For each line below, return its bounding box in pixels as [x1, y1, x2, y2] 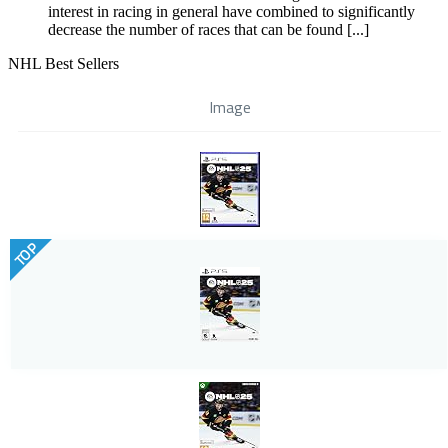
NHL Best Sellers [8, 55, 119, 73]
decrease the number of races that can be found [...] [48, 21, 369, 39]
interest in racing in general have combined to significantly [48, 3, 415, 21]
